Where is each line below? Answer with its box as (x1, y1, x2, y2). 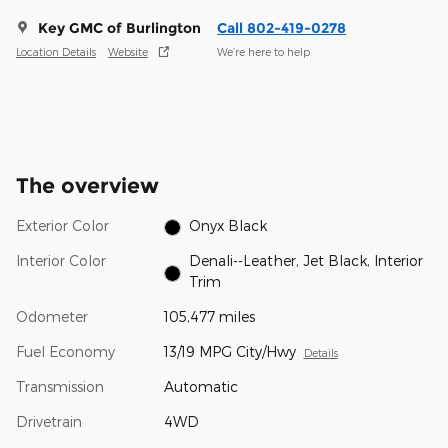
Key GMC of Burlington (38, 19, 201, 38)
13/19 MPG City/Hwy (163, 343, 296, 361)
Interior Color (16, 252, 106, 270)
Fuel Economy (16, 343, 115, 361)
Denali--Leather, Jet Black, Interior (189, 252, 424, 270)
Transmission (16, 378, 104, 396)
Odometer (16, 308, 88, 326)
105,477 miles (163, 308, 255, 326)
